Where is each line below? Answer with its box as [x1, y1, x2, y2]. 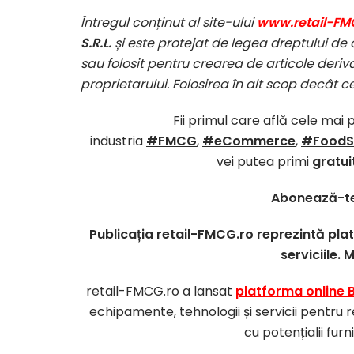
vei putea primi [217, 152, 312, 171]
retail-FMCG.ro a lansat [86, 281, 235, 300]
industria [90, 131, 146, 150]
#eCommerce [202, 131, 296, 150]
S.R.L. [81, 33, 115, 52]
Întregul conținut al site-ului [81, 13, 257, 32]
